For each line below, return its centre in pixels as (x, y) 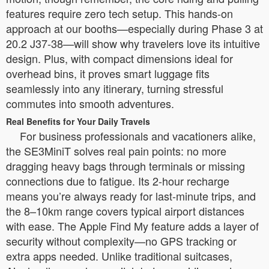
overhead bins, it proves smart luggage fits (108, 73)
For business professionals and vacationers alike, (138, 135)
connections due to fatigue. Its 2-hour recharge (118, 180)
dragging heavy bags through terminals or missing (125, 165)
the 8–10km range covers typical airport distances (125, 210)
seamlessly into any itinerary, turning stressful (115, 88)
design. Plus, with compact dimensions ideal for (119, 58)
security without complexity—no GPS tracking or (121, 240)
